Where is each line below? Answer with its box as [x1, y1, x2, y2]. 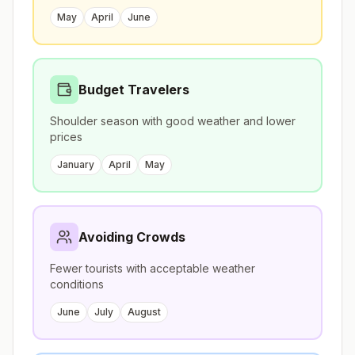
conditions [50, 277, 104, 291]
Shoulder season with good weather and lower [50, 114, 296, 128]
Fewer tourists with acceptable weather [50, 261, 255, 275]
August [128, 306, 161, 318]
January [57, 158, 94, 170]
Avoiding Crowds [78, 229, 185, 245]
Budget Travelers [78, 82, 189, 97]
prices [50, 130, 82, 143]
